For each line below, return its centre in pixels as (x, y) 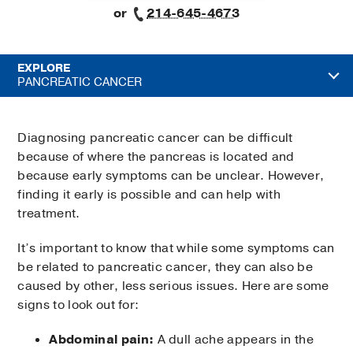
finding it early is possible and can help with (149, 195)
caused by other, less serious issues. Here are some (173, 286)
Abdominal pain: (102, 340)
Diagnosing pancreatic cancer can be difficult (155, 138)
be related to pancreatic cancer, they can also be (165, 268)
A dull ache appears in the (234, 340)
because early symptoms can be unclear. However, (171, 176)
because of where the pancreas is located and (156, 157)
